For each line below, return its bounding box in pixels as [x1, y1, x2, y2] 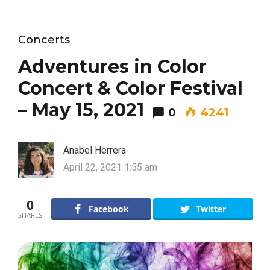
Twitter [195, 203, 226, 215]
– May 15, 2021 [18, 99, 144, 121]
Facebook [89, 203, 130, 215]
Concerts [18, 33, 70, 46]
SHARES [18, 210, 42, 219]
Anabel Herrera [63, 145, 126, 156]
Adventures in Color [18, 55, 207, 78]
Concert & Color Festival [18, 77, 243, 99]
